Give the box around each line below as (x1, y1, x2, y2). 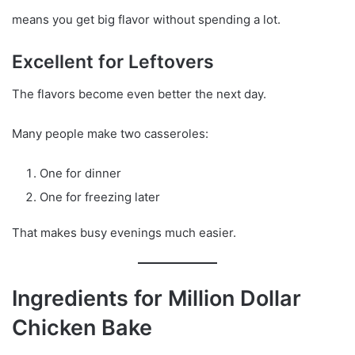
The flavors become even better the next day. (12, 86, 266, 101)
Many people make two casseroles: (12, 125, 208, 141)
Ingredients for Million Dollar (12, 284, 301, 311)
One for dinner (40, 165, 121, 181)
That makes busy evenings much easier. (12, 224, 236, 240)
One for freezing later (40, 189, 160, 204)
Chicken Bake (12, 314, 152, 341)
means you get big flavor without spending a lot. (12, 12, 281, 28)
